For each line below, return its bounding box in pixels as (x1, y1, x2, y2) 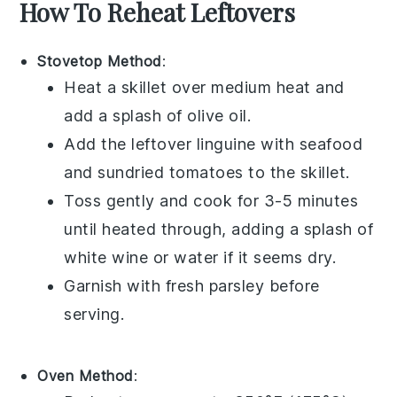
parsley (208, 276, 265, 296)
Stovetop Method (37, 52, 162, 71)
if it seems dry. (218, 248, 337, 268)
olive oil (187, 106, 247, 126)
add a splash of (64, 106, 188, 126)
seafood (299, 135, 363, 154)
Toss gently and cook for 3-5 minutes (64, 191, 359, 211)
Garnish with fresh (64, 276, 209, 296)
